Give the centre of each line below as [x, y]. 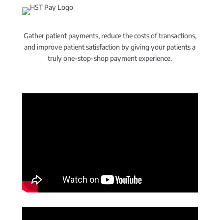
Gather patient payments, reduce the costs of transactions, [110, 36]
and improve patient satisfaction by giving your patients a [110, 47]
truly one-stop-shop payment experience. [110, 58]
